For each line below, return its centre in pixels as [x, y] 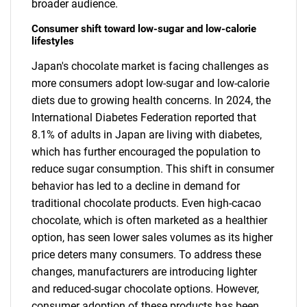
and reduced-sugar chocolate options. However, [145, 289]
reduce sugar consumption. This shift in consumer [153, 169]
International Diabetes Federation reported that [144, 118]
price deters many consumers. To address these [146, 255]
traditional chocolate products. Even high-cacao [146, 204]
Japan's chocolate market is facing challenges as [150, 66]
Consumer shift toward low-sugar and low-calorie [144, 29]
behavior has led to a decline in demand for [136, 186]
